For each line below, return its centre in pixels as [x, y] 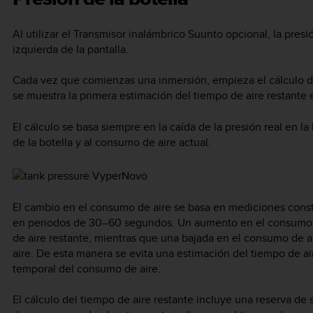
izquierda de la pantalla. [71, 49]
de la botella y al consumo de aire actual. [112, 142]
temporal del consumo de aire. [87, 268]
